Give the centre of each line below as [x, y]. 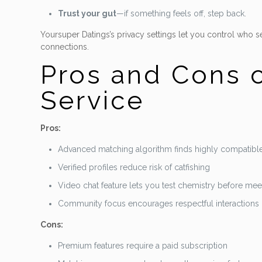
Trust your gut [87, 13]
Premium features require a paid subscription [143, 246]
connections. [65, 47]
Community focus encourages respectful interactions [159, 204]
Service [93, 100]
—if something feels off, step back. [182, 13]
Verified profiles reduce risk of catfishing [134, 167]
